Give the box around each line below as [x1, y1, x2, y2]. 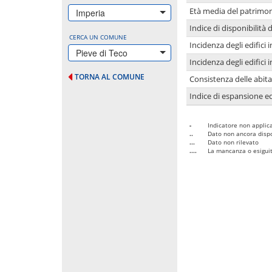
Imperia [76, 6, 105, 19]
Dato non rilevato [208, 137, 259, 146]
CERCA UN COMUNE [69, 32, 127, 41]
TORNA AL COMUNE [75, 71, 144, 82]
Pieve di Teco [76, 46, 127, 59]
